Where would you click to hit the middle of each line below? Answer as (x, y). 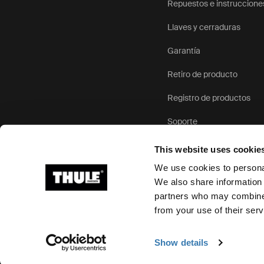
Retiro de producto (203, 75)
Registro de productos (209, 98)
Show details (181, 242)
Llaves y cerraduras (204, 27)
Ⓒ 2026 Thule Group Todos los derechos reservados (121, 197)
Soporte (183, 122)
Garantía (184, 51)
